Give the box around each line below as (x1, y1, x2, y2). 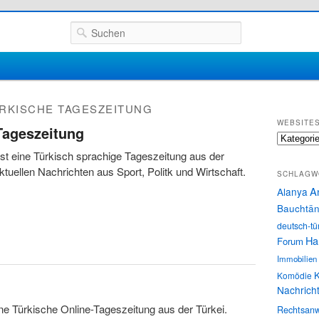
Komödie (277, 268, 312, 281)
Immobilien (277, 252, 317, 264)
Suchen (70, 21, 106, 36)
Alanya (277, 184, 308, 199)
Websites (276, 131, 312, 144)
